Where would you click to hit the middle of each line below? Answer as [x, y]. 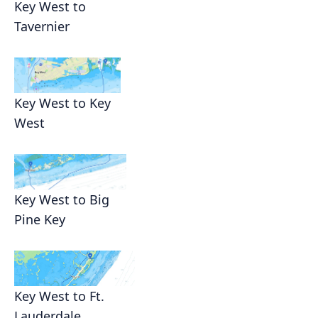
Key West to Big [62, 200]
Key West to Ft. [59, 296]
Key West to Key [62, 103]
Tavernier [42, 27]
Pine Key [40, 220]
